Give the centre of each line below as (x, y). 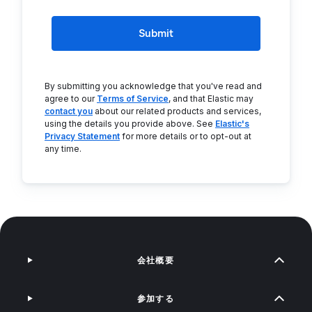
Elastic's (232, 124)
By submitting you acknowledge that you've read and (153, 86)
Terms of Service (133, 99)
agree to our (71, 99)
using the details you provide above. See (130, 124)
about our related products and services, (177, 111)
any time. (63, 149)
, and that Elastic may (211, 99)
